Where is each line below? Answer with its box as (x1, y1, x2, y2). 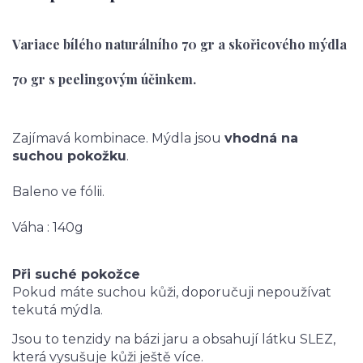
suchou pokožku (12, 148, 126, 164)
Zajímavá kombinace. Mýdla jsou (12, 130, 224, 147)
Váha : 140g (12, 220, 83, 236)
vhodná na (224, 130, 298, 147)
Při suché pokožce (12, 267, 140, 283)
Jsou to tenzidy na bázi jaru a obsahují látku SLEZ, (12, 331, 335, 348)
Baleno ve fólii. (12, 184, 105, 200)
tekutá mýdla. (12, 302, 103, 318)
